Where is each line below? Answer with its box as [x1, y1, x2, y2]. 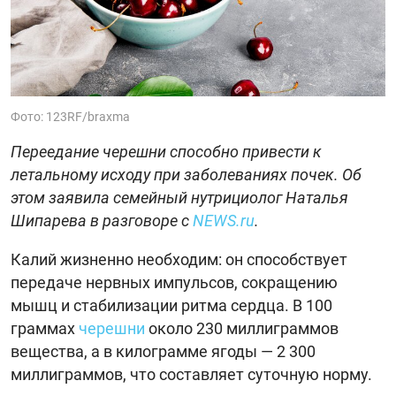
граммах [11, 318, 79, 338]
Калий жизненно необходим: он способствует [11, 249, 347, 269]
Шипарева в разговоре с [11, 210, 193, 230]
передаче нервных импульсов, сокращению [11, 272, 338, 292]
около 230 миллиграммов [145, 318, 339, 338]
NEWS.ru [193, 210, 255, 230]
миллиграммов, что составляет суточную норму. [11, 364, 372, 384]
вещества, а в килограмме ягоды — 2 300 [11, 341, 316, 361]
